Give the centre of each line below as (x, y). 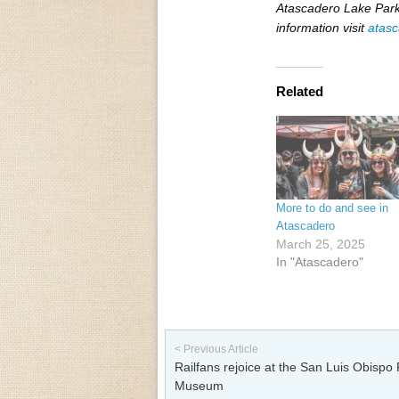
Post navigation (209, 330)
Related (300, 91)
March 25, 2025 (321, 244)
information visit (322, 28)
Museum (199, 386)
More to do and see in (332, 208)
